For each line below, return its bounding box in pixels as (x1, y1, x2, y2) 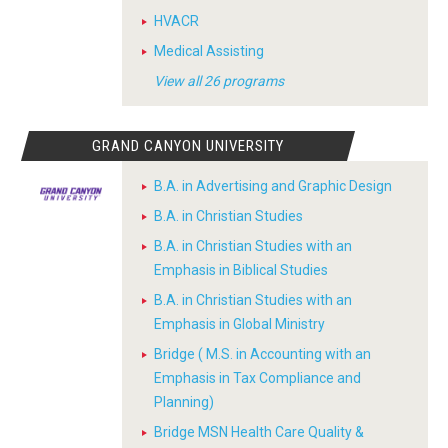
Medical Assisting (154, 43, 264, 59)
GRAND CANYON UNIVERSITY (92, 137, 285, 155)
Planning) (154, 394, 214, 410)
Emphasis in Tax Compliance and (154, 370, 361, 386)
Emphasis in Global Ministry (154, 316, 325, 332)
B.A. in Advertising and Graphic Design (154, 178, 392, 194)
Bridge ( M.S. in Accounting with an (154, 346, 371, 362)
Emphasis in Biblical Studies (154, 262, 328, 278)
